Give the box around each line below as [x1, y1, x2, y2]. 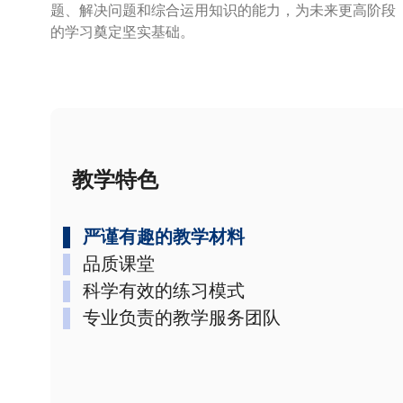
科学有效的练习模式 [83, 280, 245, 301]
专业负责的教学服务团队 [83, 307, 281, 328]
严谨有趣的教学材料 [83, 226, 245, 247]
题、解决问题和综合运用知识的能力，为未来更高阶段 [50, 2, 396, 19]
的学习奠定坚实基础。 [50, 23, 194, 40]
